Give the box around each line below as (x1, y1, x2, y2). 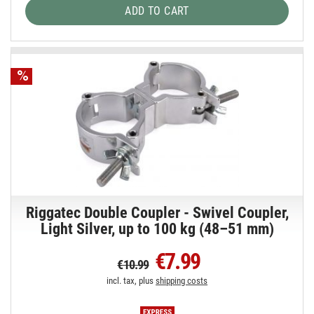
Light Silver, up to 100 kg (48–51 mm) (40, 220, 274, 238)
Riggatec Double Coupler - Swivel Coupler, (25, 204, 289, 222)
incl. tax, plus (107, 275, 156, 287)
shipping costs (156, 275, 208, 287)
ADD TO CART (125, 4, 189, 18)
